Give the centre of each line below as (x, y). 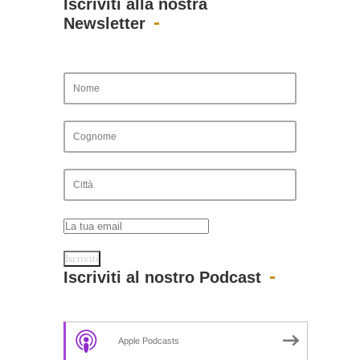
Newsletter (104, 23)
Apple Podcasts (149, 340)
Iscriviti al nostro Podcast (162, 277)
